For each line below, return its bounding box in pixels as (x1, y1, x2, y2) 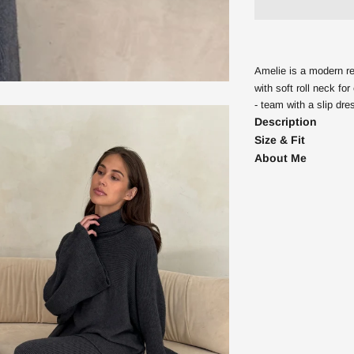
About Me (254, 152, 307, 165)
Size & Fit (254, 134, 306, 147)
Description (254, 115, 318, 129)
